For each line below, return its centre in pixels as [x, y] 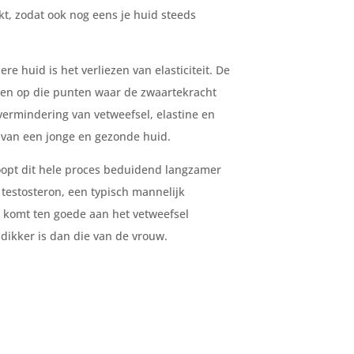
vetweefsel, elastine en [155, 114]
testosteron [32, 192]
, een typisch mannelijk [124, 192]
